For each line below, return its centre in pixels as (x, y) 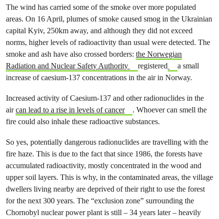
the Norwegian (159, 54)
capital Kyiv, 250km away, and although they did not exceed (99, 30)
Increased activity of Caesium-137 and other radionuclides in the (105, 98)
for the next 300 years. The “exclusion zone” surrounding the (100, 200)
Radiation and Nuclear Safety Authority (68, 66)
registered (153, 66)
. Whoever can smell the (169, 109)
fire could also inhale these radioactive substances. (84, 121)
